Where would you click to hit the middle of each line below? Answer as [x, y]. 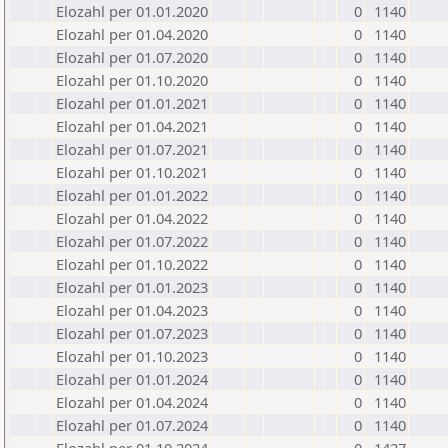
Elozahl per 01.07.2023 [132, 333]
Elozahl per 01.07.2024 [132, 425]
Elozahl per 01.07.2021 [132, 149]
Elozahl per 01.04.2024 [132, 402]
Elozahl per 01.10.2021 [132, 172]
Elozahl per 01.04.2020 [132, 34]
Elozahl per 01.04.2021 [132, 126]
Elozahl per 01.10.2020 [132, 80]
